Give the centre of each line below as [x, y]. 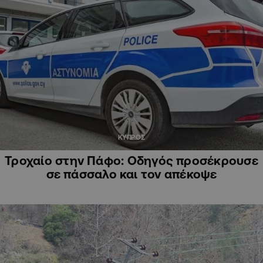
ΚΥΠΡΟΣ [131, 138]
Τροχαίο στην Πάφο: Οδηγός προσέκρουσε [131, 161]
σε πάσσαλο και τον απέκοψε [131, 174]
